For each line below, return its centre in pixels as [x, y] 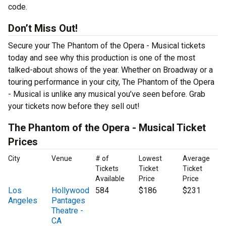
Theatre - [68, 211]
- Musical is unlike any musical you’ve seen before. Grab [107, 94]
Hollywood [71, 191]
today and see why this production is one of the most [102, 58]
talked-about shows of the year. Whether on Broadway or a [110, 70]
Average [196, 159]
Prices [23, 142]
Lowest [151, 159]
